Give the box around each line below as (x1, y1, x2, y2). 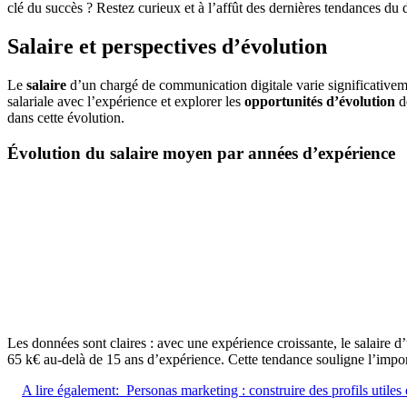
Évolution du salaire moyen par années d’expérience (7, 143, 395, 163)
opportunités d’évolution (244, 94, 395, 110)
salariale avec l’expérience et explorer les (7, 94, 244, 110)
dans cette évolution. (7, 110, 124, 126)
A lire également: (22, 382, 119, 398)
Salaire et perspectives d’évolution (7, 35, 327, 59)
